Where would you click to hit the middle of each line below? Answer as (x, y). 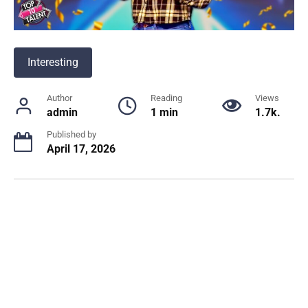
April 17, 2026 (81, 149)
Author (59, 98)
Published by (71, 135)
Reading (166, 98)
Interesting (53, 63)
